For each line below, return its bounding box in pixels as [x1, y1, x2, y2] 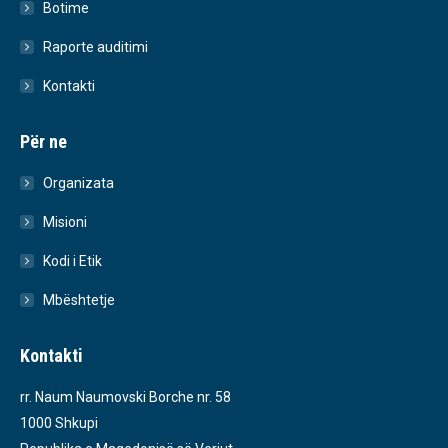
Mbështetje [43, 292, 115, 309]
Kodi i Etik [43, 253, 102, 270]
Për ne [20, 131, 67, 153]
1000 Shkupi [20, 415, 98, 432]
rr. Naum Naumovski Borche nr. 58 [20, 389, 231, 406]
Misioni [43, 214, 87, 231]
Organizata [43, 175, 114, 192]
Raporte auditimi [43, 39, 148, 56]
